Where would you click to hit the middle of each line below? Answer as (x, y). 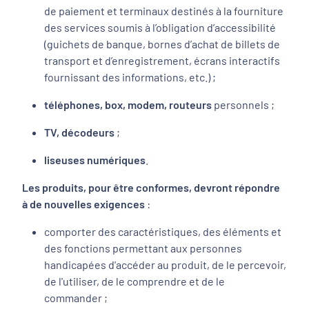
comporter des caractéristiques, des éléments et (163, 231)
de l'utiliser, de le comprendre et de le (134, 281)
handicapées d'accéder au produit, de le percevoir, (165, 265)
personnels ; (243, 104)
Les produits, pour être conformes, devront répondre (151, 187)
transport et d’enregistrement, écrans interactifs (162, 60)
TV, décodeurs (79, 132)
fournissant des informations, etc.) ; (130, 77)
